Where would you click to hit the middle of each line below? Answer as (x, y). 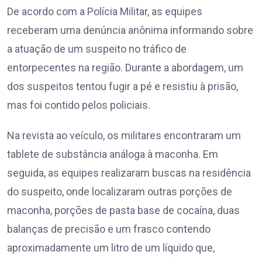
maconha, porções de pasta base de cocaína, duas (123, 211)
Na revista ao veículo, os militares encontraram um (124, 136)
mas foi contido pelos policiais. (79, 105)
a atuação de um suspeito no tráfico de (97, 49)
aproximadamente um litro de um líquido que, (111, 248)
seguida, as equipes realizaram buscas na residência (129, 173)
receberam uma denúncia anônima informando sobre (130, 30)
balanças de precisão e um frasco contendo (109, 229)
